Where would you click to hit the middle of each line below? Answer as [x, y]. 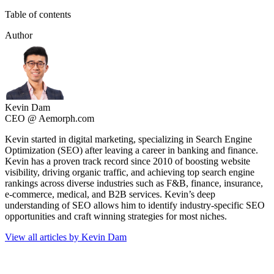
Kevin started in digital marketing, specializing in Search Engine [128, 139]
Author [19, 35]
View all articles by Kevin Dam [66, 237]
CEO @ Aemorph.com [50, 118]
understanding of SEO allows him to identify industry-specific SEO [135, 205]
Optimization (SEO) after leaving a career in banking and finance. [131, 150]
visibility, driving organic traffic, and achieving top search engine [130, 172]
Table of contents [38, 14]
